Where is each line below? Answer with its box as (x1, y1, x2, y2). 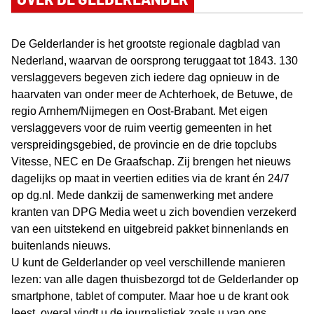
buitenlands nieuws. (11, 240, 111, 252)
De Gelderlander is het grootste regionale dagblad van (11, 38, 280, 50)
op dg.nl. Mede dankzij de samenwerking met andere (11, 189, 273, 201)
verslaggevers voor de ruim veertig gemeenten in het (11, 122, 271, 134)
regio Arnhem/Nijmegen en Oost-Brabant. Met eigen (11, 105, 268, 117)
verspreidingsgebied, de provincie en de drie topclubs (11, 139, 277, 151)
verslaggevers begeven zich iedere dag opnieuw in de (11, 71, 280, 83)
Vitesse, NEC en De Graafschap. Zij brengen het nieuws (11, 156, 291, 168)
